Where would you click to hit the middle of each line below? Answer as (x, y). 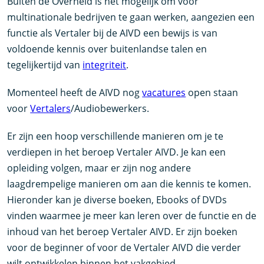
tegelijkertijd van (45, 65)
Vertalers (51, 108)
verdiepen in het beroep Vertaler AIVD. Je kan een (117, 152)
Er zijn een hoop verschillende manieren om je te (115, 136)
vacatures (164, 93)
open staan (212, 93)
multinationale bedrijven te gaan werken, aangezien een (131, 17)
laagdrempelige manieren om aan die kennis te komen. (129, 184)
